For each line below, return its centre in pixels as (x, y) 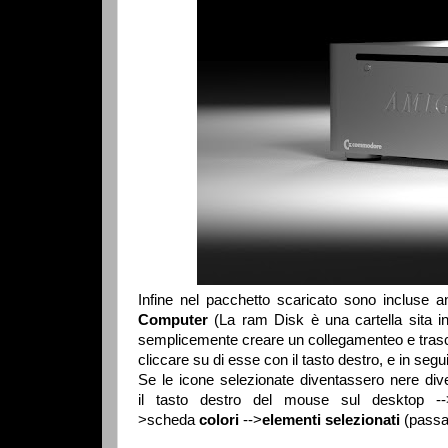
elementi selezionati (333, 419)
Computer (176, 319)
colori (221, 419)
